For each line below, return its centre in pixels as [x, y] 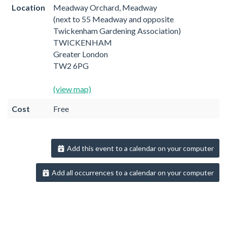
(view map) [72, 89]
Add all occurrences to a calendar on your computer [132, 173]
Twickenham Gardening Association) [117, 30]
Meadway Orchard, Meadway [105, 7]
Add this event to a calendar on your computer [140, 148]
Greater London [81, 54]
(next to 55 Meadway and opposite [113, 19]
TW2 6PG [71, 65]
